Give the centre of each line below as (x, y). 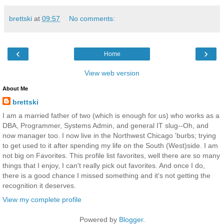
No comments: (92, 19)
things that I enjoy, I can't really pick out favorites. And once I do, (104, 166)
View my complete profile (42, 199)
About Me (15, 89)
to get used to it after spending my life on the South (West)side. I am (110, 146)
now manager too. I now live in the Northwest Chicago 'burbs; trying (109, 136)
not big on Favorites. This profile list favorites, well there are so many (111, 156)
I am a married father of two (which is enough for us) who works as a (111, 116)
